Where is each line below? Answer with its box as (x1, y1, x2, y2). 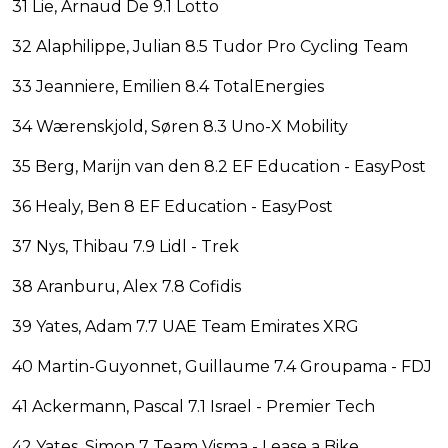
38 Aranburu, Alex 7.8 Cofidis (12, 276, 241, 296)
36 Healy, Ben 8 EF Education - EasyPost (12, 196, 333, 216)
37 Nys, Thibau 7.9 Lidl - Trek (12, 236, 239, 256)
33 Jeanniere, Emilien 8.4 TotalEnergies (12, 76, 324, 96)
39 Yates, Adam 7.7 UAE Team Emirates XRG (12, 316, 359, 336)
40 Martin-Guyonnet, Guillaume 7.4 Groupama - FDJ (12, 356, 432, 376)
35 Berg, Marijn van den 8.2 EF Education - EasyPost (12, 156, 426, 176)
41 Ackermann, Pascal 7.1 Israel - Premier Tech (12, 396, 375, 416)
